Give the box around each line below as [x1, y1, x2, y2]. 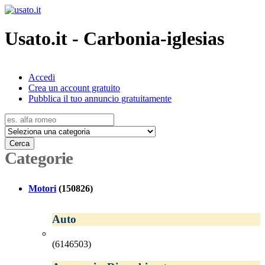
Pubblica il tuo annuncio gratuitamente [28, 93, 172, 104]
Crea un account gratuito [28, 82, 120, 93]
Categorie [5, 148, 73, 167]
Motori [28, 183, 56, 193]
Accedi [28, 72, 55, 82]
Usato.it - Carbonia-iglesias [5, 28, 224, 50]
